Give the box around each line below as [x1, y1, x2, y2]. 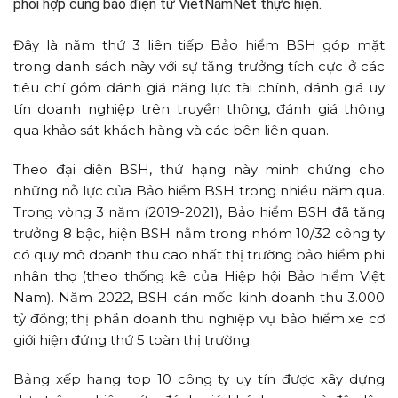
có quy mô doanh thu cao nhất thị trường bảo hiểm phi [13, 246, 385, 263]
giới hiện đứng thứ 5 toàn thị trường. [13, 331, 252, 348]
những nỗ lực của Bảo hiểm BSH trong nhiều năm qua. [13, 182, 385, 199]
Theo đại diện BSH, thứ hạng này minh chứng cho [13, 161, 385, 178]
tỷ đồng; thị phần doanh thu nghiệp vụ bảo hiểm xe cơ [13, 310, 385, 327]
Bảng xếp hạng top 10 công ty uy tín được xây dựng [13, 370, 385, 387]
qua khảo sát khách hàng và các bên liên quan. [13, 122, 329, 139]
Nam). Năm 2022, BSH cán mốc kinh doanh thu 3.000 [13, 289, 385, 306]
